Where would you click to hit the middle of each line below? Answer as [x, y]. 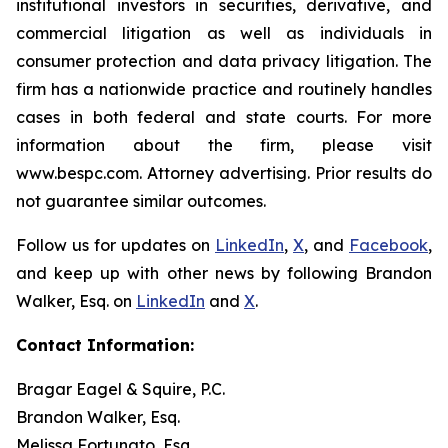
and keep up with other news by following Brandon [224, 273]
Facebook [388, 245]
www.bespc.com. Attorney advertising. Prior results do [224, 173]
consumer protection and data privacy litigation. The [224, 61]
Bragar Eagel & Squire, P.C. [120, 389]
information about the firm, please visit [224, 145]
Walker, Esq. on [76, 301]
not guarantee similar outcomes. [141, 201]
